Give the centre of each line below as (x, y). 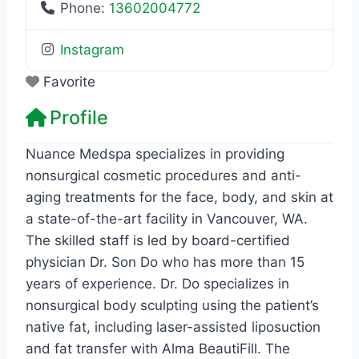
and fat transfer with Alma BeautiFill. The (158, 348)
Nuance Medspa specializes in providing (155, 153)
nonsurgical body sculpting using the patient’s (172, 305)
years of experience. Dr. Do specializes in (157, 283)
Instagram (93, 49)
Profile (79, 117)
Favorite (69, 81)
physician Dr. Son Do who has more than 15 (165, 262)
